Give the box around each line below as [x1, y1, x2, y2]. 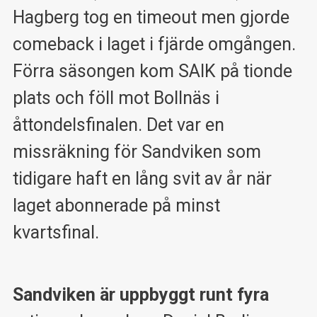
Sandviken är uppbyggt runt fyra [12, 284, 269, 306]
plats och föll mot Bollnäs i [12, 87, 219, 108]
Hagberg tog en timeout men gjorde [12, 6, 289, 28]
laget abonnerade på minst [12, 195, 220, 216]
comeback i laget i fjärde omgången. [12, 33, 296, 54]
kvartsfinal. [12, 221, 99, 243]
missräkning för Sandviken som [12, 141, 261, 162]
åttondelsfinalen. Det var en [12, 114, 224, 135]
